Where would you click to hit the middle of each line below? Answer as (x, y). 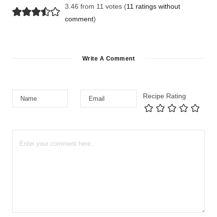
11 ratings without (153, 6)
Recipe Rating (164, 96)
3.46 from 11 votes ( (95, 6)
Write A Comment (108, 58)
